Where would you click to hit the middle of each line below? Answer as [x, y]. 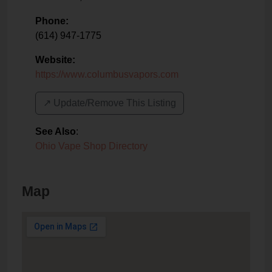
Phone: [52, 21]
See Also [56, 132]
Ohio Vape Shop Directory [91, 146]
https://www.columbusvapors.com [107, 75]
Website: [55, 60]
